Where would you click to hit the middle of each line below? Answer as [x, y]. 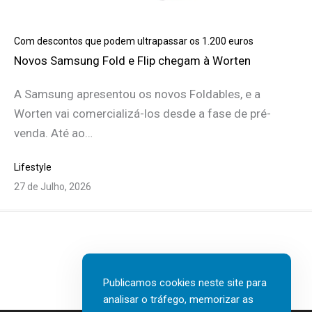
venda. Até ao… [53, 133]
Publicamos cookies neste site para [185, 283]
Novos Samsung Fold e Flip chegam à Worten [132, 61]
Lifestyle [33, 167]
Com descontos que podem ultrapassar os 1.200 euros [134, 41]
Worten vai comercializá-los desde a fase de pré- [142, 114]
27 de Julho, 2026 [53, 187]
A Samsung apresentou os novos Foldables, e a [137, 94]
